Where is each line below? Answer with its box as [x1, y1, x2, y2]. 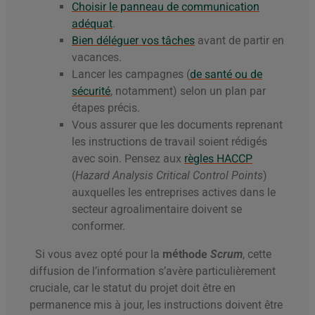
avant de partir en [195, 34, 284, 48]
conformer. [72, 219, 125, 233]
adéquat [72, 17, 112, 31]
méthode [162, 247, 210, 262]
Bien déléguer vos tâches [72, 34, 195, 48]
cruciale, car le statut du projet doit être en [30, 281, 236, 295]
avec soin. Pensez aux [72, 152, 184, 166]
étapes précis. [72, 101, 140, 115]
